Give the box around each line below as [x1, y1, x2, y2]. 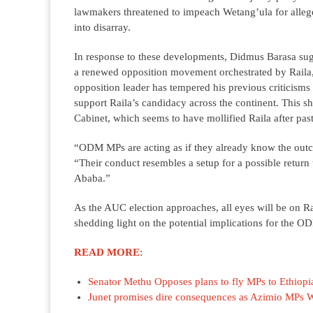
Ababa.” [74, 173, 110, 184]
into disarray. [74, 22, 131, 33]
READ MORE [74, 247, 140, 258]
